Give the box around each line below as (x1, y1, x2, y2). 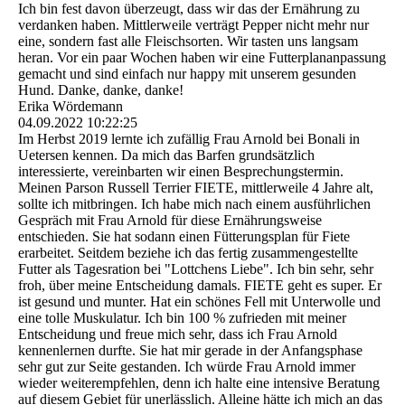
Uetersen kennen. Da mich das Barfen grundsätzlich (18, 147, 315, 164)
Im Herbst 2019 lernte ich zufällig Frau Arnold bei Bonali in (18, 131, 360, 147)
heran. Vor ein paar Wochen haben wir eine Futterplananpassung (18, 50, 386, 66)
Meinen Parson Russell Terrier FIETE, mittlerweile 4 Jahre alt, (18, 180, 373, 196)
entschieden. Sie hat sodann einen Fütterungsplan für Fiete (18, 229, 350, 245)
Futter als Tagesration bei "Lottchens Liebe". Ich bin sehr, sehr (18, 261, 373, 278)
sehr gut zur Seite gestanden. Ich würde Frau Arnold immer (18, 359, 355, 375)
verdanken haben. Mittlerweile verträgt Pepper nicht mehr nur (18, 17, 369, 33)
